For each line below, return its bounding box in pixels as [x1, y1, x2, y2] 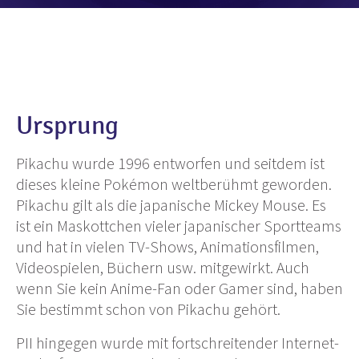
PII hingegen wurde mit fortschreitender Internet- [16, 332, 339, 353]
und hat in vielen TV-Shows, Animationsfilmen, [16, 236, 319, 256]
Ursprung [16, 110, 119, 141]
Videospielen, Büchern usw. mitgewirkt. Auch [16, 256, 309, 277]
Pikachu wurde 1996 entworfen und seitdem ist [16, 152, 325, 173]
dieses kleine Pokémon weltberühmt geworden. [16, 173, 332, 194]
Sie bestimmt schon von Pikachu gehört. [16, 298, 280, 319]
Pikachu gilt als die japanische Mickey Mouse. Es [16, 194, 326, 215]
